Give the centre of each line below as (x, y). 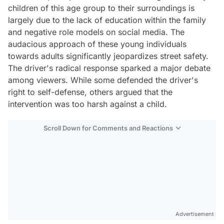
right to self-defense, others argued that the (90, 92)
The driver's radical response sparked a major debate (109, 68)
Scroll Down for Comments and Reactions (108, 128)
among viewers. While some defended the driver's (103, 80)
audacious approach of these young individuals (97, 44)
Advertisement (195, 214)
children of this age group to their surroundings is (101, 8)
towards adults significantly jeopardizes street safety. (108, 56)
